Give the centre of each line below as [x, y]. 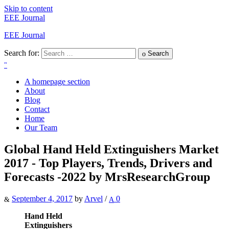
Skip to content [28, 8]
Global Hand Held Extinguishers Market [111, 149]
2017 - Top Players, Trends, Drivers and [108, 163]
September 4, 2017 [42, 198]
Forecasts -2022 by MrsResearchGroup [107, 177]
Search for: [22, 53]
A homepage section [57, 81]
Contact [37, 109]
